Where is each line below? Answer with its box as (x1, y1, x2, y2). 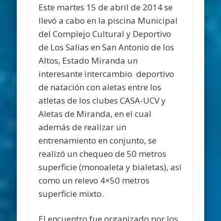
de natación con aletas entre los (38, 81, 162, 93)
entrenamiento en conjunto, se (38, 135, 157, 147)
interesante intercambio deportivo (38, 68, 175, 80)
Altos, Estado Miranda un (38, 55, 138, 67)
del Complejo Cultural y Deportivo (38, 28, 172, 40)
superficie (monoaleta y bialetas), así (38, 161, 182, 173)
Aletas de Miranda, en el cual (38, 108, 152, 120)
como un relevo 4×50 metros (38, 175, 150, 186)
